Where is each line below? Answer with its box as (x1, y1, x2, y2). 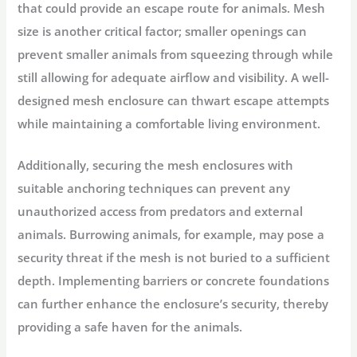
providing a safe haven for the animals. (18, 319, 243, 335)
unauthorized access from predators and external (18, 203, 304, 220)
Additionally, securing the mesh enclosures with (18, 157, 294, 174)
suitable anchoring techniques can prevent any (18, 180, 291, 197)
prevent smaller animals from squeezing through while (18, 46, 334, 63)
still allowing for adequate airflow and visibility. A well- (18, 69, 330, 86)
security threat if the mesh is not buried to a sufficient (18, 249, 331, 266)
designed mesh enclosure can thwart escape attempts (18, 92, 330, 109)
